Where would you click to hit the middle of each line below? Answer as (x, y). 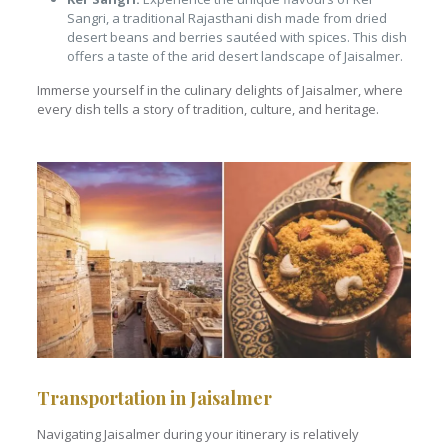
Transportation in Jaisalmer (154, 397)
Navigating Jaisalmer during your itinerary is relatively (197, 433)
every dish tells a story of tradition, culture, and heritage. (207, 108)
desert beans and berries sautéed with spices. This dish (236, 36)
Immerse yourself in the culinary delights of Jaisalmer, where (219, 89)
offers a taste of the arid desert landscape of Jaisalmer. (234, 55)
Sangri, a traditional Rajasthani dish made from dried (226, 17)
